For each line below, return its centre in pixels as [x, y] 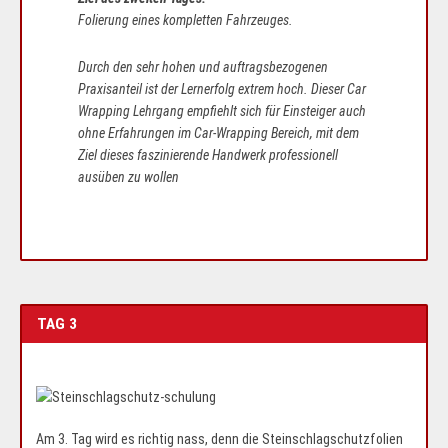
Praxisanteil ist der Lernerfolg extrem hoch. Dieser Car [222, 88]
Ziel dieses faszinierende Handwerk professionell [208, 154]
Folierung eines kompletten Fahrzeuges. [185, 19]
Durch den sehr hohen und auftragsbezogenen [203, 66]
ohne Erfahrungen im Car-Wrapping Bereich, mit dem [218, 132]
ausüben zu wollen [128, 176]
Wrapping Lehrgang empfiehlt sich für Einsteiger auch [222, 110]
